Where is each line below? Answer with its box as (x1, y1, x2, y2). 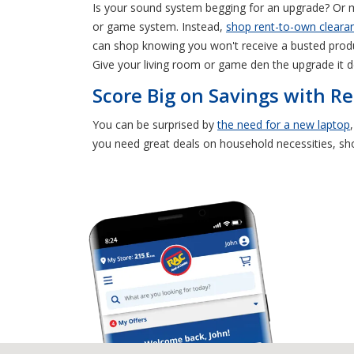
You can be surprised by (92, 116, 217, 132)
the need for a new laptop (217, 116, 350, 132)
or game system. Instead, (92, 18, 226, 34)
